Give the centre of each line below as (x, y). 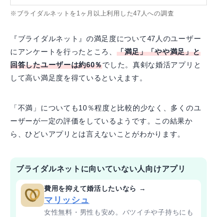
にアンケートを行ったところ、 (63, 51)
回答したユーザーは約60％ (56, 64)
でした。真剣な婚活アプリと (152, 64)
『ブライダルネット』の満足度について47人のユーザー (106, 38)
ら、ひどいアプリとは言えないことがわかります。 (98, 134)
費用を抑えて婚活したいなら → (95, 188)
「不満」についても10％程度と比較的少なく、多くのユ (106, 108)
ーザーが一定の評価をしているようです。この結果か (101, 121)
